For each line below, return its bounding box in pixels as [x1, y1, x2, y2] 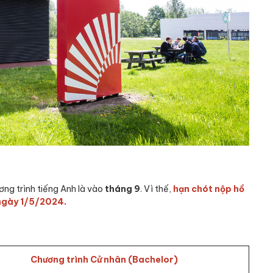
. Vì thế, [140, 183, 173, 194]
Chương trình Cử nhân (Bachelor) [30, 253, 180, 265]
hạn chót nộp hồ [173, 183, 244, 194]
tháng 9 [103, 183, 140, 194]
